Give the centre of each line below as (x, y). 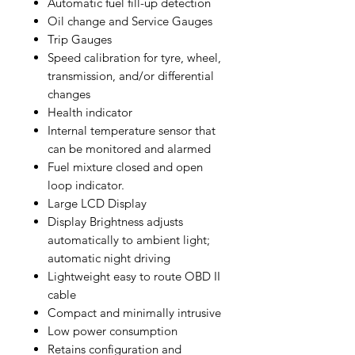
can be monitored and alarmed (129, 148)
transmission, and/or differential (131, 75)
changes (69, 94)
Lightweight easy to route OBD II (134, 276)
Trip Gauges (80, 39)
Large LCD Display (97, 203)
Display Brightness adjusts (115, 221)
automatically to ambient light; (129, 239)
